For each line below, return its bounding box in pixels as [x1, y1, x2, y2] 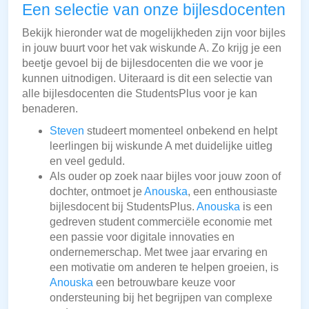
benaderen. [22, 103, 78, 115]
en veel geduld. [50, 155, 125, 168]
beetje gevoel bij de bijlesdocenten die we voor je [22, 57, 263, 70]
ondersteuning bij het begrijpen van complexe [50, 292, 272, 304]
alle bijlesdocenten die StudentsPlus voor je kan [22, 88, 257, 100]
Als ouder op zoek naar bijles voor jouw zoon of [50, 170, 281, 183]
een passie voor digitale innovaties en [50, 231, 235, 243]
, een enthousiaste [188, 186, 277, 198]
